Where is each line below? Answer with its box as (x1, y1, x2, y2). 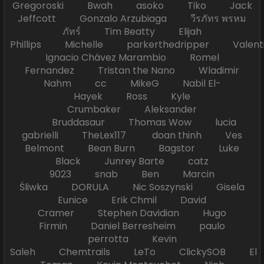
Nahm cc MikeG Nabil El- (43, 77, 221, 91)
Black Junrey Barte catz (55, 154, 209, 169)
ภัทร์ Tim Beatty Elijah (62, 25, 202, 39)
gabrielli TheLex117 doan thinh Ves (22, 128, 242, 143)
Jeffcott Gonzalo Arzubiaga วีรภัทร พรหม (18, 12, 246, 26)
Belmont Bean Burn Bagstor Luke (25, 141, 239, 156)
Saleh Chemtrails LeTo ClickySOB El (10, 245, 257, 259)
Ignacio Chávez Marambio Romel (45, 51, 219, 65)
